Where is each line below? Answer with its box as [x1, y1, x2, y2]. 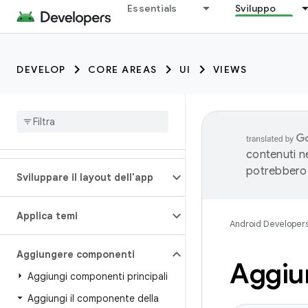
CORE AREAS [87, 63, 157, 76]
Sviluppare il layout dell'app [16, 171, 153, 184]
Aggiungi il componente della [27, 292, 159, 305]
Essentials [127, 2, 177, 14]
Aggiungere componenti [16, 248, 135, 261]
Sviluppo [234, 2, 276, 14]
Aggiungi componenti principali [27, 270, 168, 283]
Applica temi [16, 210, 78, 222]
